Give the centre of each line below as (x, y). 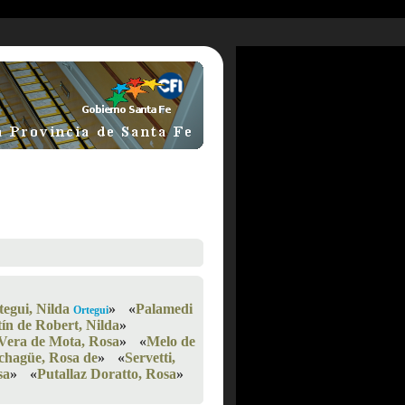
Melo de (171, 341)
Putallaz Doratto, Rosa (107, 374)
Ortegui (91, 310)
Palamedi (164, 309)
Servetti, (150, 358)
